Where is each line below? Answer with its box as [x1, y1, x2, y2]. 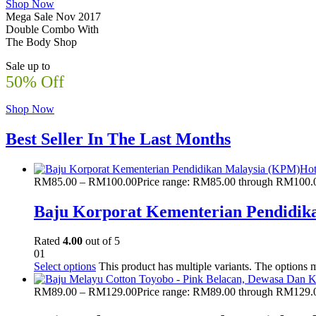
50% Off [6, 72, 64, 91]
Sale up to [6, 59, 50, 72]
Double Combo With [6, 23, 99, 35]
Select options [34, 260, 96, 273]
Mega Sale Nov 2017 [6, 10, 101, 23]
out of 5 [83, 235, 120, 248]
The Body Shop [6, 35, 77, 48]
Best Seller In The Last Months [6, 129, 231, 148]
